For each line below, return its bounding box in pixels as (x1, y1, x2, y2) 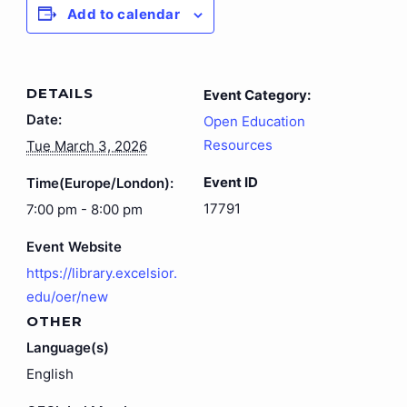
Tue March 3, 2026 (25, 136, 147, 154)
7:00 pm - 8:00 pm (25, 200, 143, 218)
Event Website (25, 237, 122, 255)
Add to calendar (66, 5, 181, 23)
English (25, 364, 74, 382)
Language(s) (25, 338, 109, 356)
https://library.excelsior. (25, 263, 177, 282)
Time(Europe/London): (25, 174, 174, 192)
